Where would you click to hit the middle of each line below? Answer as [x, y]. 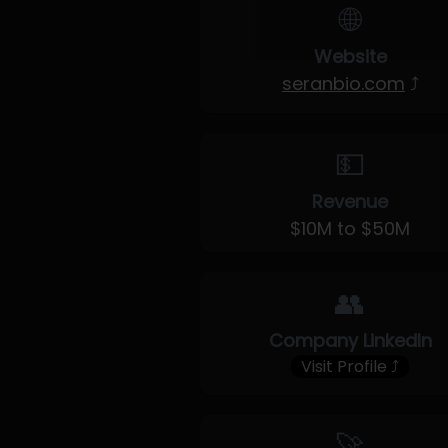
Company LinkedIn [350, 340]
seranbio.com [343, 83]
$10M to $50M [350, 228]
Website [350, 56]
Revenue [350, 201]
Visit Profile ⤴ [350, 366]
